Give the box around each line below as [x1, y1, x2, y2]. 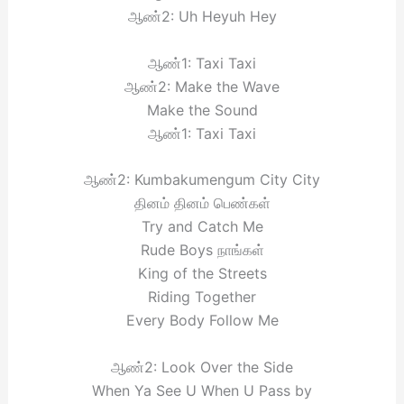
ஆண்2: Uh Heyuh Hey [127, 7, 277, 26]
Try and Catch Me [141, 217, 263, 236]
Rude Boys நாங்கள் [140, 241, 264, 260]
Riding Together [148, 288, 256, 307]
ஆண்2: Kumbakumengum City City [84, 170, 320, 189]
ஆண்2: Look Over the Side [111, 357, 293, 376]
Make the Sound [146, 100, 258, 119]
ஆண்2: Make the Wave [124, 77, 280, 96]
